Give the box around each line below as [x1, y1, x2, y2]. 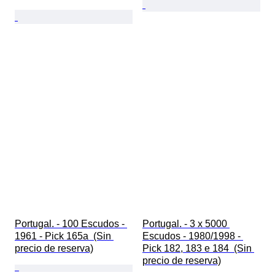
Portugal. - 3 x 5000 [142, 219, 230, 230]
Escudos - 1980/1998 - [142, 231, 243, 242]
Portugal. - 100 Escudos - [15, 219, 127, 230]
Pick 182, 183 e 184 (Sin [142, 243, 254, 254]
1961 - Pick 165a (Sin [15, 231, 114, 242]
